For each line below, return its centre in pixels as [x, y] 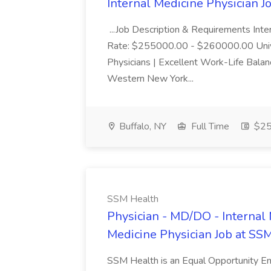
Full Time [209, 126]
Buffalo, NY [142, 126]
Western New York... [152, 79]
